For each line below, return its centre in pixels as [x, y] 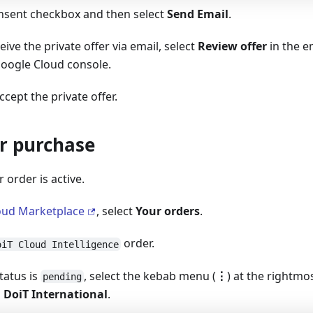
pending [62, 276]
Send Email [198, 14]
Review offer [232, 46]
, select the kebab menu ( [150, 276]
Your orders [168, 211]
